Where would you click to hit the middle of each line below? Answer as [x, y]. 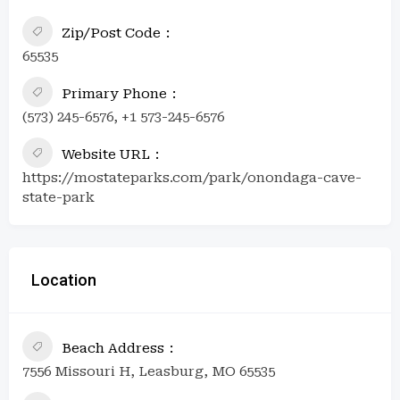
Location [64, 279]
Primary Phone [114, 93]
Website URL [106, 154]
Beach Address [113, 348]
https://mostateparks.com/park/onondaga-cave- [192, 177]
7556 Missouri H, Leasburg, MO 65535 [149, 371]
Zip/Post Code [111, 33]
